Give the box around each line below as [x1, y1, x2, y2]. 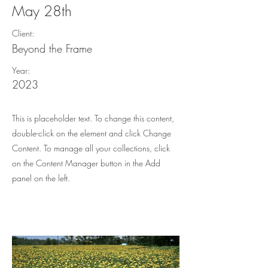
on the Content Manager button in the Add [12, 157, 160, 169]
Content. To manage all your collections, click [12, 142, 170, 154]
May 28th [12, 1, 72, 20]
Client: [12, 28, 34, 39]
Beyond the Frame [12, 41, 92, 56]
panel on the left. [12, 172, 70, 184]
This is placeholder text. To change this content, [12, 112, 174, 124]
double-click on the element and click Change [12, 127, 171, 139]
